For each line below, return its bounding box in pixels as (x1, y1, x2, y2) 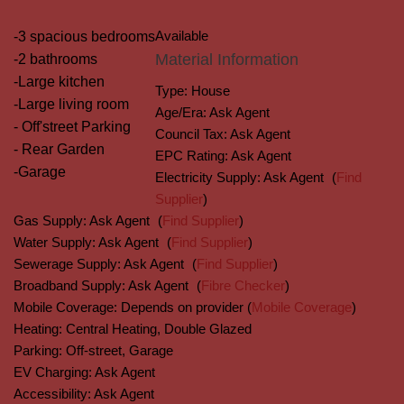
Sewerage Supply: (14, 256, 121, 271)
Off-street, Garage (66, 343, 173, 358)
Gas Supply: (14, 213, 87, 228)
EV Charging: (14, 364, 92, 380)
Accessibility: (14, 386, 91, 401)
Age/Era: (155, 105, 207, 120)
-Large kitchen (14, 74, 105, 89)
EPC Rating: (155, 148, 228, 163)
